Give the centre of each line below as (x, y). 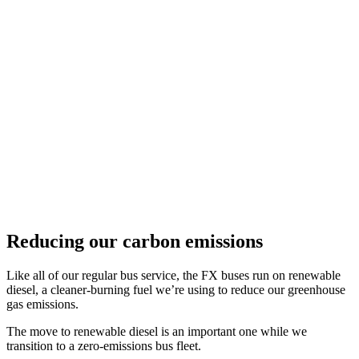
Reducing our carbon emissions (135, 241)
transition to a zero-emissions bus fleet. (104, 345)
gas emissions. (42, 304)
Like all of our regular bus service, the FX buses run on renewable (173, 275)
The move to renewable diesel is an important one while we (157, 331)
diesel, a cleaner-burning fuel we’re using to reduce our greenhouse (176, 289)
